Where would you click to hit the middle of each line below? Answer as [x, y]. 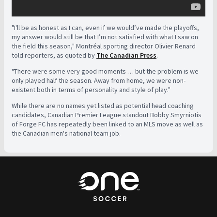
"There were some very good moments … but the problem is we [105, 71]
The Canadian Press [126, 55]
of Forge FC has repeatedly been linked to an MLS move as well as [107, 124]
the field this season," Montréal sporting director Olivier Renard [104, 46]
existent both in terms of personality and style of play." [91, 90]
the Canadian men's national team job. [66, 133]
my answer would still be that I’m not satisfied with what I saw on [105, 37]
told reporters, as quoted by [54, 55]
